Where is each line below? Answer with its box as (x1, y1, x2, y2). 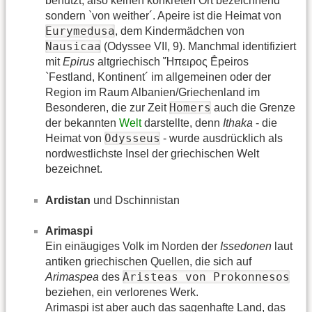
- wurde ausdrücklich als (160, 132, 283, 145)
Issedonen (220, 240, 272, 253)
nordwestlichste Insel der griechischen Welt (45, 148, 259, 160)
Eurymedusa (45, 24, 115, 38)
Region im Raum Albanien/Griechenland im (45, 86, 260, 99)
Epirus (63, 56, 95, 68)
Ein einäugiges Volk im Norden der (45, 240, 220, 253)
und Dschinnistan (91, 194, 180, 206)
